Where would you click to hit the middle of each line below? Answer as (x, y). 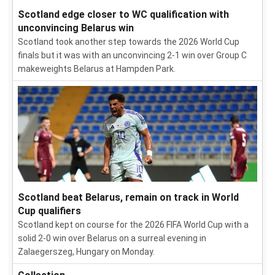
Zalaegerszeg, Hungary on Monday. (86, 252)
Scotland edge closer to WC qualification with (123, 14)
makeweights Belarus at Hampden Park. (97, 69)
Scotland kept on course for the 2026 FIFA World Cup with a (133, 225)
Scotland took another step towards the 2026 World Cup (129, 42)
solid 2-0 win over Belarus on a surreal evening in (112, 238)
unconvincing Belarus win (76, 28)
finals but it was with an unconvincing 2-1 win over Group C (132, 55)
